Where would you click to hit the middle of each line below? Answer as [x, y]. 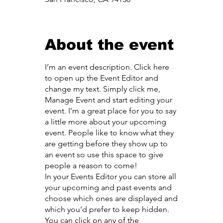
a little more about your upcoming [106, 122]
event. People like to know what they [110, 133]
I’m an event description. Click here [107, 67]
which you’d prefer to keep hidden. [107, 210]
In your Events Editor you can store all [111, 177]
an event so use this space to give [104, 155]
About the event [110, 45]
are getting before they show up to [107, 144]
